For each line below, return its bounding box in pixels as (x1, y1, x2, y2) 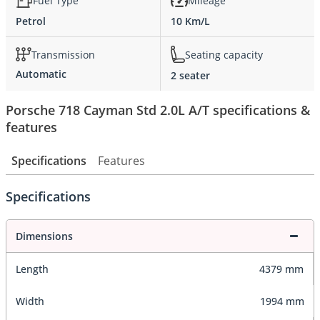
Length (16, 262, 49, 276)
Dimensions (16, 229, 73, 244)
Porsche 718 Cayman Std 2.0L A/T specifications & (6, 101, 310, 119)
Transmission (31, 47, 95, 61)
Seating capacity (185, 47, 263, 61)
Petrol (16, 14, 46, 29)
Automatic (16, 67, 66, 81)
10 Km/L (171, 14, 210, 29)
